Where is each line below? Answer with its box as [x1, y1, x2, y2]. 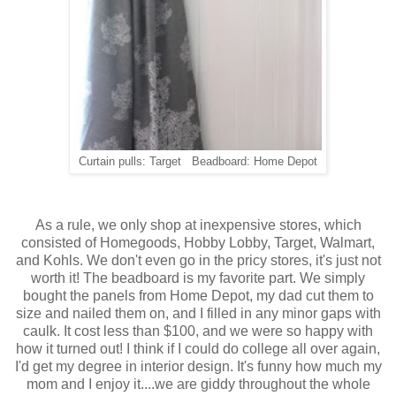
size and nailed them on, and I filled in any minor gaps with [15, 306, 381, 322]
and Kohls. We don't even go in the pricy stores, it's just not [15, 253, 381, 269]
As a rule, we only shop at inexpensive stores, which [34, 217, 362, 233]
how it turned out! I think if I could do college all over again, [16, 341, 380, 357]
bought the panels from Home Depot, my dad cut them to [22, 288, 374, 304]
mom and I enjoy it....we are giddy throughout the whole [26, 377, 370, 392]
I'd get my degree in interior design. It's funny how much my [14, 359, 382, 375]
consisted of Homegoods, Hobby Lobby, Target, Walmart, [21, 235, 375, 251]
